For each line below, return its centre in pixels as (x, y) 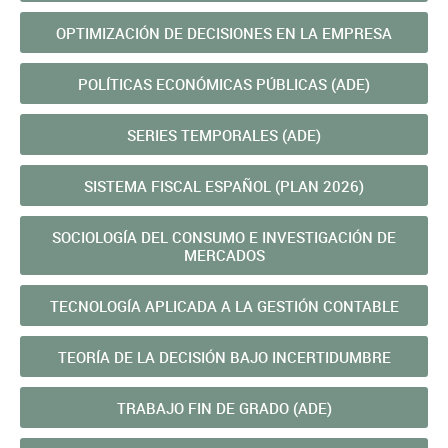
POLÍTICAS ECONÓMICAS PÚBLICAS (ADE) (224, 84)
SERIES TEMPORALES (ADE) (224, 135)
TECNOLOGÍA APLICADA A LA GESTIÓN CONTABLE (224, 306)
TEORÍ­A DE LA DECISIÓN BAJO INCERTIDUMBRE (224, 357)
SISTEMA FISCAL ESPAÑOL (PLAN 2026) (224, 186)
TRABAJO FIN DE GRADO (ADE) (224, 408)
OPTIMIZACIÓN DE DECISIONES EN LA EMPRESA (224, 33)
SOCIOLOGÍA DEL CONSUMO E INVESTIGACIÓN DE (224, 237)
